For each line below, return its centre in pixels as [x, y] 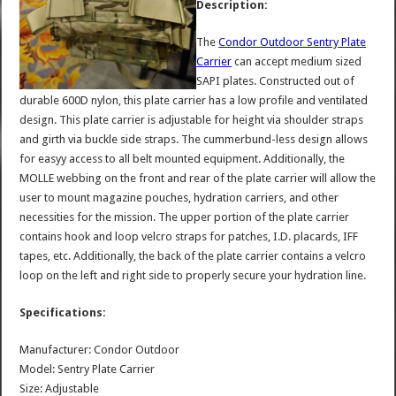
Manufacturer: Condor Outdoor [100, 349]
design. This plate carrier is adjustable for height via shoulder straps [192, 119]
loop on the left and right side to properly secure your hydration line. [193, 275]
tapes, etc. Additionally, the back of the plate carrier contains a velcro [193, 255]
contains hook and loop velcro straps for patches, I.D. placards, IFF [189, 236]
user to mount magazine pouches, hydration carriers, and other [179, 197]
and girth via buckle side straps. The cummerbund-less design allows [194, 139]
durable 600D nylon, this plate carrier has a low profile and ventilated [194, 100]
